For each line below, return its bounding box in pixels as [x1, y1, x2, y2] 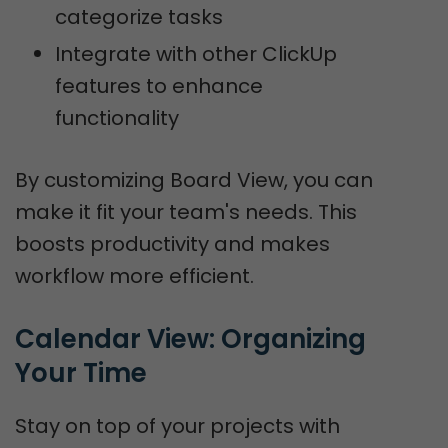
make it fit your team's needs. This [15, 198, 357, 226]
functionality [55, 104, 179, 132]
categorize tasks [55, 3, 223, 31]
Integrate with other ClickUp [55, 40, 337, 68]
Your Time [15, 355, 147, 391]
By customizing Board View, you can [15, 166, 373, 194]
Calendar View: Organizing [15, 321, 366, 357]
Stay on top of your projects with [15, 412, 340, 440]
